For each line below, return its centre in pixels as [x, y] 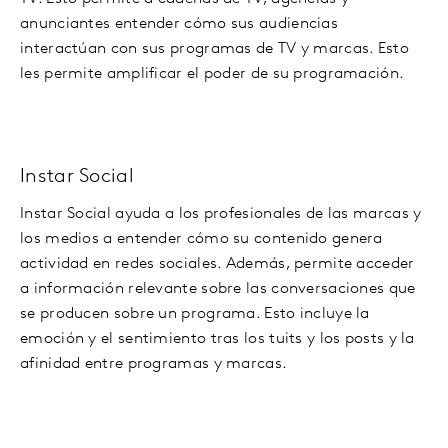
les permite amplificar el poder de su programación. [212, 74]
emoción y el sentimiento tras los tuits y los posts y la [217, 339]
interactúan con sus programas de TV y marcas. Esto [214, 49]
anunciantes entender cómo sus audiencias [179, 24]
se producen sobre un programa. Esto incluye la [195, 314]
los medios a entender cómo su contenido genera [201, 239]
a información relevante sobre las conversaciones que [218, 289]
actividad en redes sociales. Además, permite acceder [217, 264]
